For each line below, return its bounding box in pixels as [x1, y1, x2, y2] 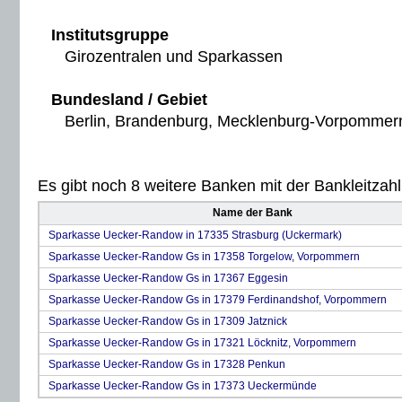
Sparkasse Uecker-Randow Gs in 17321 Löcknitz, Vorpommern [48, 336, 356, 349]
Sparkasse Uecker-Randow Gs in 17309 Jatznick [48, 315, 287, 328]
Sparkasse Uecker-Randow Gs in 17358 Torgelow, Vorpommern [48, 250, 360, 263]
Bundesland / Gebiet [51, 91, 207, 109]
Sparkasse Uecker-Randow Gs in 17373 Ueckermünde [48, 380, 317, 392]
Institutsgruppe [51, 26, 169, 44]
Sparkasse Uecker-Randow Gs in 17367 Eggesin [48, 272, 288, 284]
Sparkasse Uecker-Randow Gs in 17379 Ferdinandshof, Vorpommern [48, 293, 387, 306]
